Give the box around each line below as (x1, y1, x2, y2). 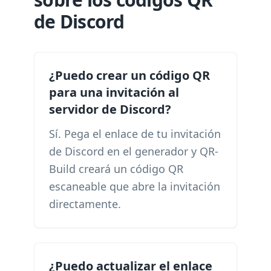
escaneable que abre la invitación (49, 179, 220, 194)
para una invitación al (49, 84, 179, 100)
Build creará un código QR (49, 162, 183, 176)
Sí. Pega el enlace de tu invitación (49, 126, 221, 141)
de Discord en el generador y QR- (49, 144, 218, 158)
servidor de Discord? (49, 101, 171, 117)
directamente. (49, 197, 121, 211)
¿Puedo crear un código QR (49, 67, 210, 83)
